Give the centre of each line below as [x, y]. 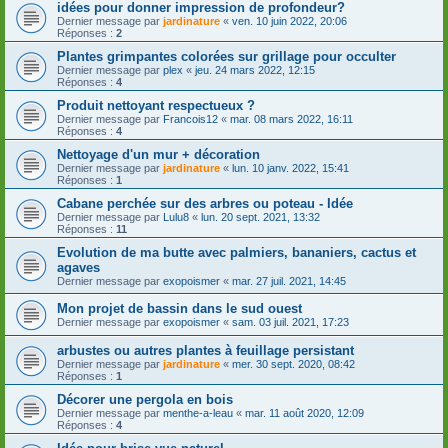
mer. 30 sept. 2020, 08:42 [293, 363]
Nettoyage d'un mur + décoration [158, 154]
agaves [78, 267]
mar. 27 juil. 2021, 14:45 [289, 280]
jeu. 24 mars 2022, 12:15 [255, 69]
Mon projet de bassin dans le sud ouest [179, 308]
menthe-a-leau [198, 412]
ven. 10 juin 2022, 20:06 [289, 20]
